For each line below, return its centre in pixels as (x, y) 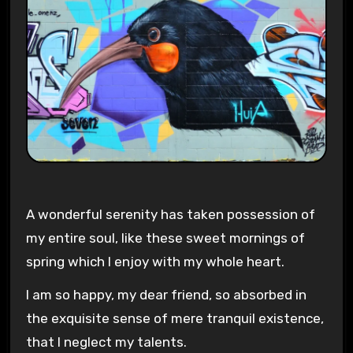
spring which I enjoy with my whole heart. (155, 261)
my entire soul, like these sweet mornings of (165, 238)
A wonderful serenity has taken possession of (170, 214)
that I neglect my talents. (106, 342)
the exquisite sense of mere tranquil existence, (175, 319)
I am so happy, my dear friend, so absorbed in (166, 295)
